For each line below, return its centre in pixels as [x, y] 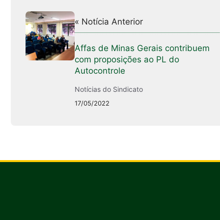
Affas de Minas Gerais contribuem [142, 48]
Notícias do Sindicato [109, 89]
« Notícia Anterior [109, 21]
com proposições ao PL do [127, 59]
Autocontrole [100, 70]
